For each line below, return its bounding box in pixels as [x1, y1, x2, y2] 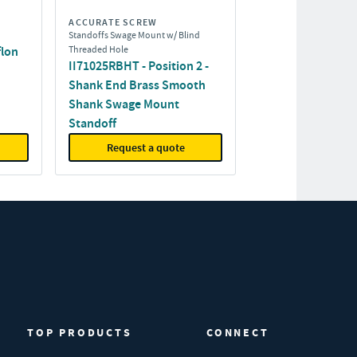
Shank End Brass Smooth [69, 76, 206, 93]
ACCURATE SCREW [69, 16, 158, 29]
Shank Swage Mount [69, 96, 180, 112]
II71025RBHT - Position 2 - [69, 57, 210, 74]
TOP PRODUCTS [27, 325, 132, 339]
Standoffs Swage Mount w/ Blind [69, 29, 201, 41]
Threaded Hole [69, 43, 129, 56]
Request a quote [106, 139, 185, 155]
